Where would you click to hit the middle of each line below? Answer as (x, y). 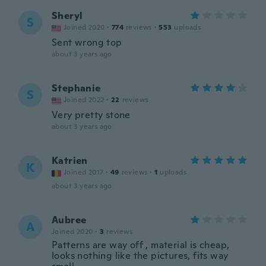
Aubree (69, 220)
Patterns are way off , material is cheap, (141, 245)
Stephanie (76, 88)
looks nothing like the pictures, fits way (140, 256)
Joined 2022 (84, 100)
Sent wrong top (87, 42)
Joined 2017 (84, 172)
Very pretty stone (91, 115)
